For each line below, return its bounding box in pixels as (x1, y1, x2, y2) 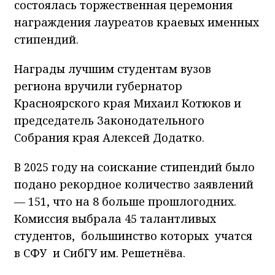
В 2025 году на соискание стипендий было (14, 159, 255, 174)
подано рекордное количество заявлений (14, 176, 254, 192)
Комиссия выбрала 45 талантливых (14, 211, 216, 226)
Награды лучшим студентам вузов (14, 61, 211, 76)
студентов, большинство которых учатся (14, 228, 252, 243)
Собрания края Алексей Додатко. (14, 130, 204, 145)
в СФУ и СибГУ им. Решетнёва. (14, 245, 185, 260)
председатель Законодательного (14, 112, 204, 128)
